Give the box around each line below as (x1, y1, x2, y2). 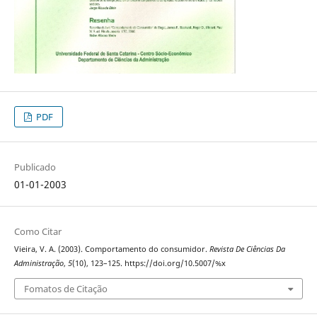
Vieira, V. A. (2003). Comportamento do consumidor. (13, 244, 209, 255)
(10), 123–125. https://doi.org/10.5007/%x (71, 258, 226, 269)
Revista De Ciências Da (209, 244, 285, 255)
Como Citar (13, 225, 62, 238)
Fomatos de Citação (23, 282, 108, 295)
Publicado (13, 161, 56, 174)
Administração (13, 258, 64, 269)
